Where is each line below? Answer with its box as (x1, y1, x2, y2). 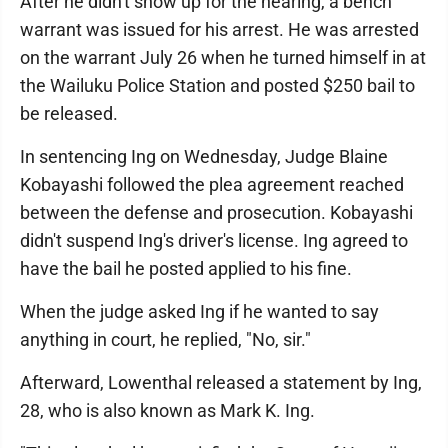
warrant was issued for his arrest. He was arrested (20, 19, 419, 40)
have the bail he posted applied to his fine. (20, 258, 352, 279)
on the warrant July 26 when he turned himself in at (20, 47, 426, 68)
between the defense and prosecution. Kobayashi (20, 202, 413, 223)
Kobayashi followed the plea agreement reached (20, 174, 404, 195)
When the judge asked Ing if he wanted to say (20, 301, 379, 322)
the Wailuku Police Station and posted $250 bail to (20, 75, 415, 96)
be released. (20, 103, 118, 124)
